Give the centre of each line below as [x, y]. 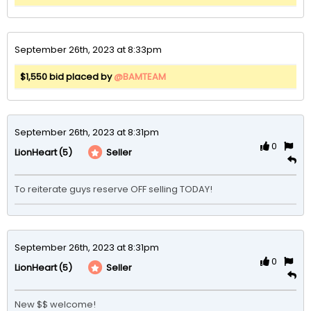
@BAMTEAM [140, 76]
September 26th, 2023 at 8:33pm [88, 49]
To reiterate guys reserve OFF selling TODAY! [114, 189]
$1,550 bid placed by [67, 76]
